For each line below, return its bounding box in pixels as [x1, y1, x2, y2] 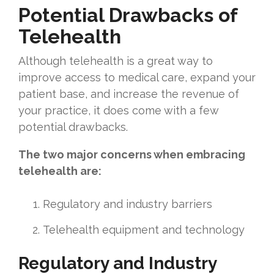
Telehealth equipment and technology [43, 223, 245, 237]
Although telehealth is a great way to [18, 54, 213, 68]
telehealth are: [18, 165, 102, 178]
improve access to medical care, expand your [18, 71, 256, 84]
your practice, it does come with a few [18, 104, 218, 117]
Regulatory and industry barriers [43, 198, 212, 211]
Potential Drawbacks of [18, 4, 237, 27]
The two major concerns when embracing [18, 148, 245, 161]
